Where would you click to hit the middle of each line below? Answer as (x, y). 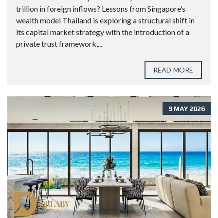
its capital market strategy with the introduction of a (103, 32)
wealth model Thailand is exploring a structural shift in (105, 20)
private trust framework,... (59, 44)
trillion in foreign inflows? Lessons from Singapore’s (101, 9)
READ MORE (173, 70)
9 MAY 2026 (187, 109)
